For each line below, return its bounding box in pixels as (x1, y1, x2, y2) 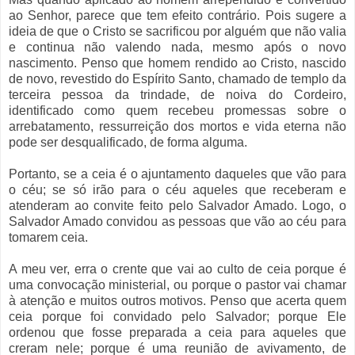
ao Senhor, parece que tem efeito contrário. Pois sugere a (9, 9, 346, 23)
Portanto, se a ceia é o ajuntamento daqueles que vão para (9, 167, 346, 181)
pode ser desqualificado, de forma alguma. (9, 136, 247, 150)
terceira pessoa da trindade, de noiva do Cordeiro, (9, 88, 346, 102)
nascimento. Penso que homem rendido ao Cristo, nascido (9, 56, 346, 71)
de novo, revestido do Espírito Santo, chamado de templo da (9, 72, 346, 86)
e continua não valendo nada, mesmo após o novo (9, 40, 346, 55)
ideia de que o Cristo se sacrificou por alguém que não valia (9, 25, 346, 39)
